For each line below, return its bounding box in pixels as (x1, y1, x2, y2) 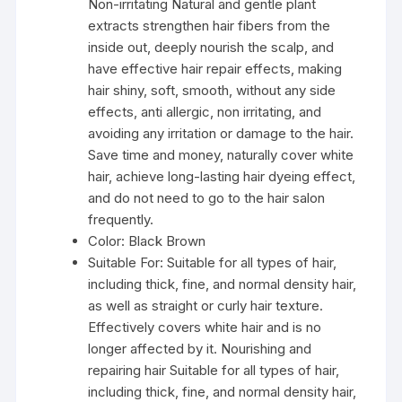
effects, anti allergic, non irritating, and (88, 102, 322, 120)
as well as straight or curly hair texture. (88, 296, 324, 314)
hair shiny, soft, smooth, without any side (88, 81, 336, 99)
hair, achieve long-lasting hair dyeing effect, (88, 167, 356, 185)
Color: (88, 232, 129, 249)
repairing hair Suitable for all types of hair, (88, 361, 340, 379)
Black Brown (128, 232, 206, 249)
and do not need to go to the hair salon (88, 188, 326, 206)
